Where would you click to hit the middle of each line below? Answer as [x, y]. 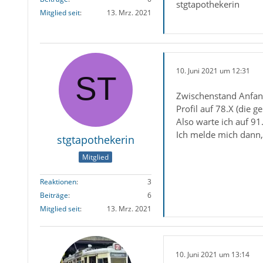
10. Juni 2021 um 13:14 [212, 254]
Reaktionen [58, 182]
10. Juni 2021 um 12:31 [213, 71]
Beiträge [54, 195]
